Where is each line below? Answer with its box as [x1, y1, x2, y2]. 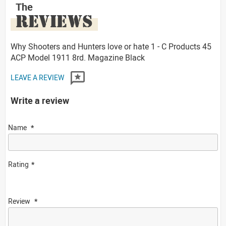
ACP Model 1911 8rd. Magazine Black [11, 52, 145, 63]
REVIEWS [16, 11, 93, 32]
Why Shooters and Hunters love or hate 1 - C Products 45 [11, 41, 211, 52]
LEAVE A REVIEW [11, 72, 66, 82]
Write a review [11, 94, 69, 106]
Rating [8, 159, 29, 169]
